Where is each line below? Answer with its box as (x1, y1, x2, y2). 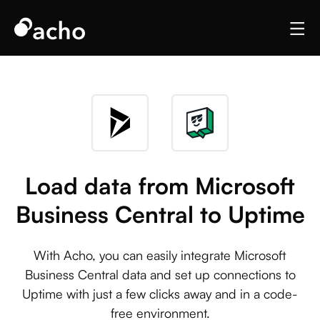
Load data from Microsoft (25, 171, 295, 200)
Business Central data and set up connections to (24, 266, 296, 282)
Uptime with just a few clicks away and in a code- (22, 286, 298, 301)
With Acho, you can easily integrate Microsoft (34, 247, 286, 263)
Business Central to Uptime (15, 200, 305, 229)
